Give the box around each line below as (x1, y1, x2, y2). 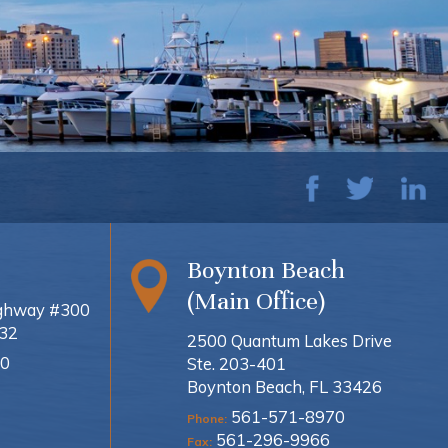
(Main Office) (186, 285, 325, 316)
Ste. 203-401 (186, 352, 286, 374)
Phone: (186, 411, 227, 427)
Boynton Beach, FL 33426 (186, 375, 382, 397)
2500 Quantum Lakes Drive (186, 329, 392, 351)
